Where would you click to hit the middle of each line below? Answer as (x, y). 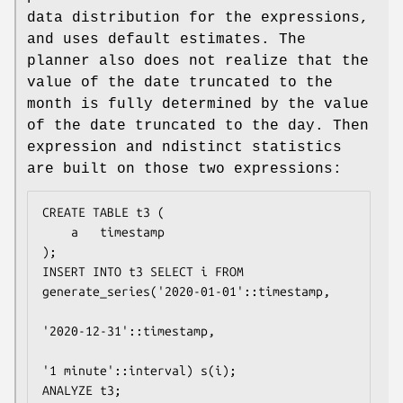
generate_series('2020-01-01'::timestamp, (186, 291)
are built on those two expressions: (184, 169)
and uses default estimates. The (166, 39)
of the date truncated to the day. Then (198, 125)
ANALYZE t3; (82, 390)
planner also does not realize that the (198, 61)
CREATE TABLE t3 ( (103, 212)
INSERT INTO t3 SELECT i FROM (143, 271)
